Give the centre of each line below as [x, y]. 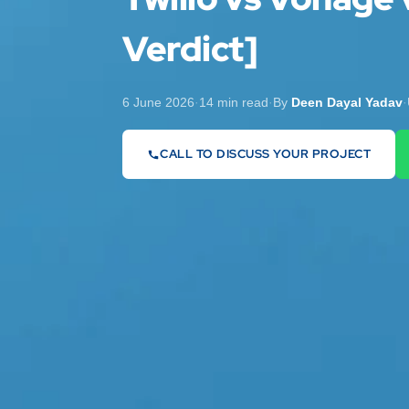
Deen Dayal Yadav [347, 102]
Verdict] [190, 49]
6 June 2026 [159, 102]
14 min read [234, 102]
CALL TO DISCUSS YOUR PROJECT [266, 153]
